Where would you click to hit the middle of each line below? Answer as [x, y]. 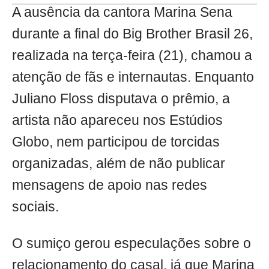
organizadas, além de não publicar [119, 164]
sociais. [35, 207]
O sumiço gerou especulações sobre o [131, 244]
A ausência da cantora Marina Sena [122, 13]
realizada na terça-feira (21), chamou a [132, 56]
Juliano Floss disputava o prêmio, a [121, 99]
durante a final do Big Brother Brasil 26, [132, 34]
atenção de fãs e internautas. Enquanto [133, 77]
